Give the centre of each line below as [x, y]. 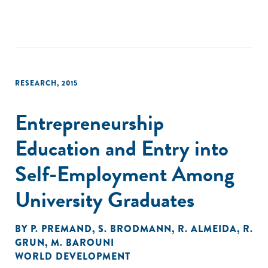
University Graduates [105, 200]
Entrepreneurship [89, 122]
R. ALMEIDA [207, 229]
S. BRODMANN [135, 229]
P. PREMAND [61, 229]
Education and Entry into [122, 148]
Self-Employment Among [125, 174]
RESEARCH [36, 83]
